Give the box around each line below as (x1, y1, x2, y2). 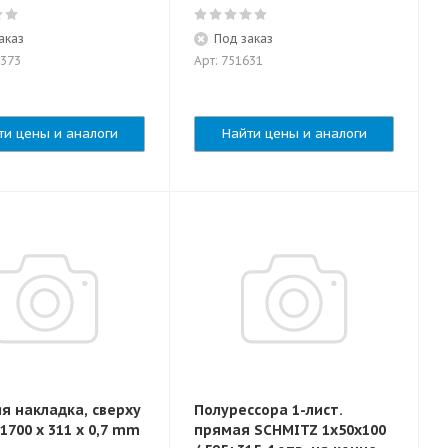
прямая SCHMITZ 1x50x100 (194, 421, 386, 439)
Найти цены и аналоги (221, 125, 367, 142)
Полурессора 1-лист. (194, 401, 343, 419)
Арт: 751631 (194, 53, 263, 68)
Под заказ (214, 31, 273, 46)
